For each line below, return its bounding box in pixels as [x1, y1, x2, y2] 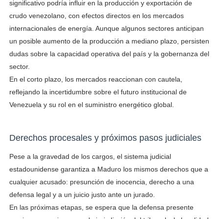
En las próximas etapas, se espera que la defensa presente [9, 203, 194, 211]
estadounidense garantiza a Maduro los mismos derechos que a [9, 165, 208, 173]
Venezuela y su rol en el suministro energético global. [9, 101, 174, 109]
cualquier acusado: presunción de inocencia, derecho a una [9, 178, 194, 186]
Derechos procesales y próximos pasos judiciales [9, 133, 201, 143]
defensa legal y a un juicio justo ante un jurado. [9, 191, 155, 198]
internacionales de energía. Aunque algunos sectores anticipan [9, 24, 204, 32]
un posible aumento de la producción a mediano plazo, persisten [9, 37, 209, 45]
